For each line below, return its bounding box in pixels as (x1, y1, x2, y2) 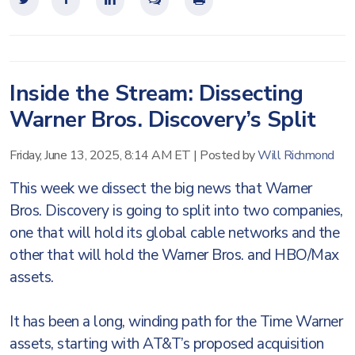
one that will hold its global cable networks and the (10, 223, 339, 243)
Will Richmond (258, 147, 334, 164)
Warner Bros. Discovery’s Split (10, 105, 315, 135)
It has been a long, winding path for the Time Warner (10, 311, 342, 332)
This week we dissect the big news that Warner (10, 178, 312, 199)
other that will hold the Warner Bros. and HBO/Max (10, 245, 339, 265)
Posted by (200, 147, 258, 164)
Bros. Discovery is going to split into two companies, (10, 200, 343, 221)
